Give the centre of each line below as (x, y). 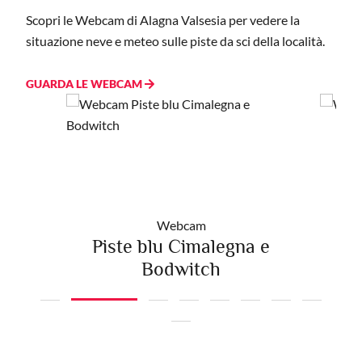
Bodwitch (181, 268)
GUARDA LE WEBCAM (85, 83)
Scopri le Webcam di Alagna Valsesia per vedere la (163, 19)
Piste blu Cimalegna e (181, 246)
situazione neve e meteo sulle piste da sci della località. (175, 40)
